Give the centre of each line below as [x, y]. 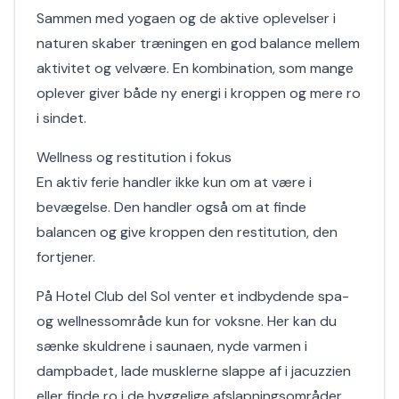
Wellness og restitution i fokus [134, 157]
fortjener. [66, 257]
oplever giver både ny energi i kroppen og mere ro [199, 93]
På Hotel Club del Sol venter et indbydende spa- [193, 296]
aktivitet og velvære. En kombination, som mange [195, 68]
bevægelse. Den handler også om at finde [171, 207]
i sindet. [61, 118]
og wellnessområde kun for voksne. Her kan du [187, 321]
